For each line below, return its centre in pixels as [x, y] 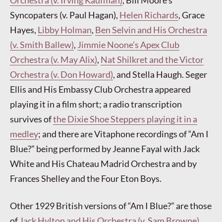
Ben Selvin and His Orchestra [151, 30]
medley [24, 134]
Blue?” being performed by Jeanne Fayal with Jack [105, 149]
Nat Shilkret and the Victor [152, 60]
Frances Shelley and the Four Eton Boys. [86, 179]
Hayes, [24, 30]
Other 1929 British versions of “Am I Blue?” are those [111, 206]
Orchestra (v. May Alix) [54, 60]
